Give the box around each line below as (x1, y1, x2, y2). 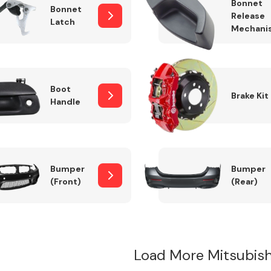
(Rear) (230, 176, 258, 187)
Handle (50, 96, 80, 107)
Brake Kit (230, 90, 269, 101)
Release (230, 10, 265, 21)
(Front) (50, 176, 81, 187)
